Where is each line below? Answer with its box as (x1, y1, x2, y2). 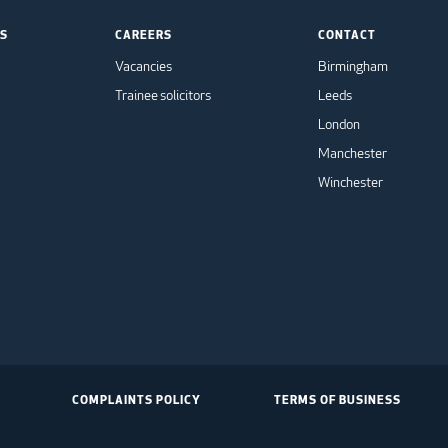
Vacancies (115, 57, 172, 76)
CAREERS (115, 26, 172, 43)
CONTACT (318, 26, 376, 43)
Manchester (318, 144, 387, 163)
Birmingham (318, 57, 388, 76)
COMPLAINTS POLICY (72, 391, 201, 408)
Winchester (318, 173, 383, 192)
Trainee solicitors (115, 86, 211, 105)
